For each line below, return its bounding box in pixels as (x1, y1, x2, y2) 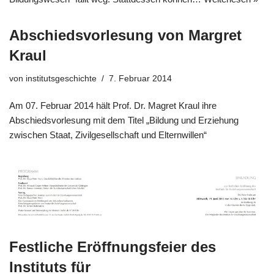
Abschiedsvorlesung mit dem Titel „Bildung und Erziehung (9, 114, 239, 125)
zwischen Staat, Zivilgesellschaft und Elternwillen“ (9, 129, 207, 140)
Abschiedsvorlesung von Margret (9, 26, 242, 43)
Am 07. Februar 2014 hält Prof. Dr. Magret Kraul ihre (9, 100, 217, 111)
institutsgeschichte (26, 73, 97, 83)
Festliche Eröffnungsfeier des (9, 239, 216, 256)
